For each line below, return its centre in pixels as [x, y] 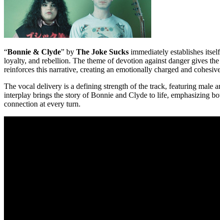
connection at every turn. [42, 104]
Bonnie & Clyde [34, 52]
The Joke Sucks [102, 52]
